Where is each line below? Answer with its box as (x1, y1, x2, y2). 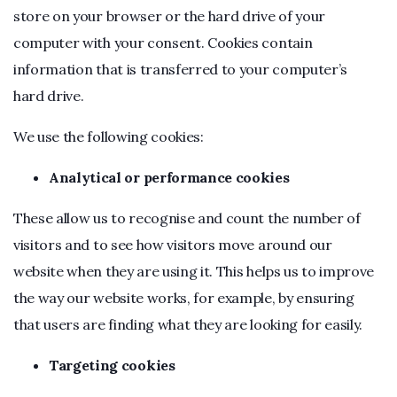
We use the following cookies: (13, 128, 204, 145)
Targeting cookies (49, 356, 175, 374)
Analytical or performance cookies (49, 168, 290, 186)
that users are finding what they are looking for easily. (13, 315, 363, 333)
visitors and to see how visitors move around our (13, 236, 332, 253)
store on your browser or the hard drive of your (13, 7, 325, 25)
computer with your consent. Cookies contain (13, 34, 313, 51)
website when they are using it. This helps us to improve (13, 262, 375, 280)
